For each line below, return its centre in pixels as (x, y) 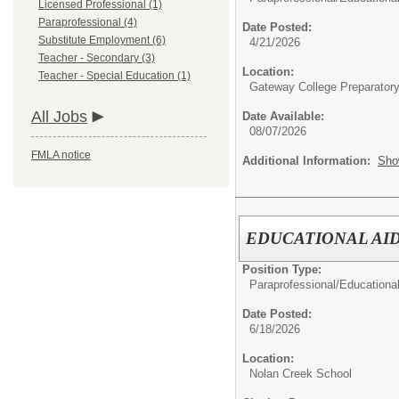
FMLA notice (61, 155)
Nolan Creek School (301, 373)
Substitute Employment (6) (102, 40)
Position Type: (282, 269)
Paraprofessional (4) (88, 22)
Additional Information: (310, 161)
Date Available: (283, 116)
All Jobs (59, 117)
